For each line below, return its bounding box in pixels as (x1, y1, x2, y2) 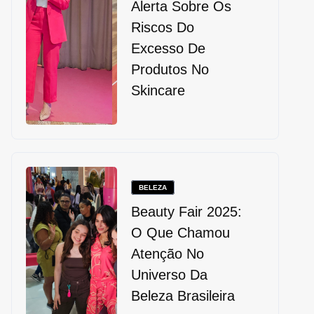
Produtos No (130, 62, 209, 78)
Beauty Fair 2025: (130, 204, 242, 220)
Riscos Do (130, 20, 194, 36)
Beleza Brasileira (130, 288, 235, 304)
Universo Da (130, 267, 207, 283)
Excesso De (130, 41, 205, 57)
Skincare (130, 83, 185, 99)
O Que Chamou (130, 225, 230, 241)
